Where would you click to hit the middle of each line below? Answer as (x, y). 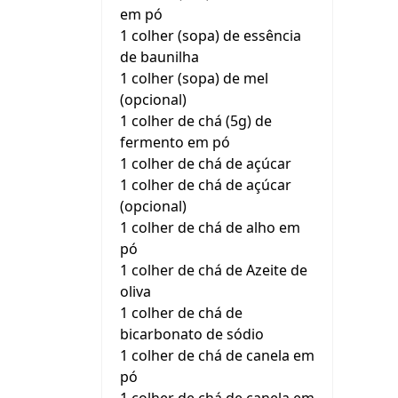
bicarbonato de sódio (192, 334)
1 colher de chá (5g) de (196, 121)
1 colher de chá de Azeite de (214, 270)
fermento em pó (175, 142)
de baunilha (159, 57)
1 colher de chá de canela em (217, 355)
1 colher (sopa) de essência (211, 36)
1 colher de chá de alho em (210, 227)
